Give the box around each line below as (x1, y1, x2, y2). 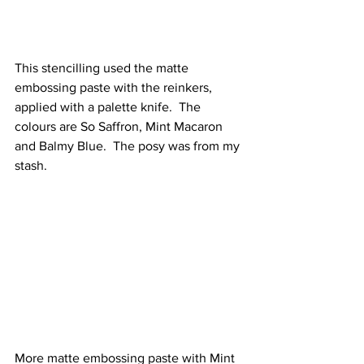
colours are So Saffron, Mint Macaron (15, 119, 226, 133)
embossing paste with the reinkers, (15, 80, 215, 94)
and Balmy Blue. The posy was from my (15, 139, 243, 153)
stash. (15, 158, 47, 172)
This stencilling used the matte (15, 61, 192, 75)
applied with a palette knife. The (15, 100, 204, 114)
